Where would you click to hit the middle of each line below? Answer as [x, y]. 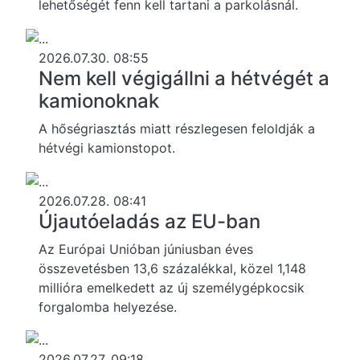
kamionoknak [99, 101]
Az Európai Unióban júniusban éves [146, 249]
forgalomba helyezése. [108, 307]
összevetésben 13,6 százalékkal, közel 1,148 [172, 268]
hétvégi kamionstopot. [107, 148]
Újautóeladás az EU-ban [149, 221]
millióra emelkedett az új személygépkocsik [172, 287]
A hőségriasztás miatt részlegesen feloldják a [177, 129]
